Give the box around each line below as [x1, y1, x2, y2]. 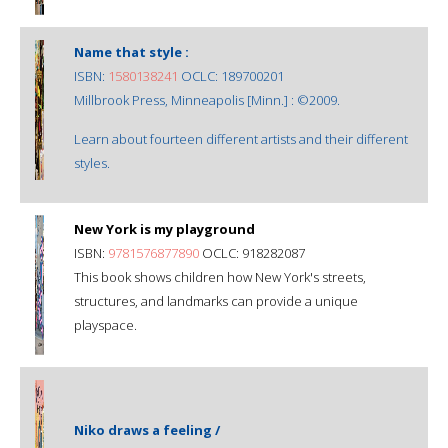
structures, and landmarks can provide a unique [74, 291, 358, 310]
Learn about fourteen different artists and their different [74, 129, 408, 148]
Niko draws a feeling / [74, 420, 220, 439]
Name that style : [74, 42, 189, 61]
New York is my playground [74, 219, 255, 238]
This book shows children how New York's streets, [74, 267, 366, 286]
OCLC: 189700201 [178, 66, 284, 85]
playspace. [74, 315, 137, 334]
